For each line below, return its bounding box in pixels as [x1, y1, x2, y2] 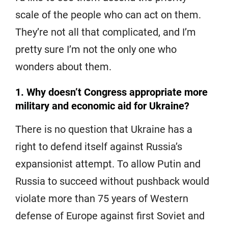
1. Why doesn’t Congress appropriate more [15, 85, 208, 98]
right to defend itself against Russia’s [15, 140, 182, 153]
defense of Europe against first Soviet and [15, 209, 205, 222]
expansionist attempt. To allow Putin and [15, 157, 201, 170]
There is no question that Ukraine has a [15, 123, 192, 135]
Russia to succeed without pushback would [15, 175, 209, 187]
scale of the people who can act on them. [15, 8, 201, 21]
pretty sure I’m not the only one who [15, 43, 177, 55]
